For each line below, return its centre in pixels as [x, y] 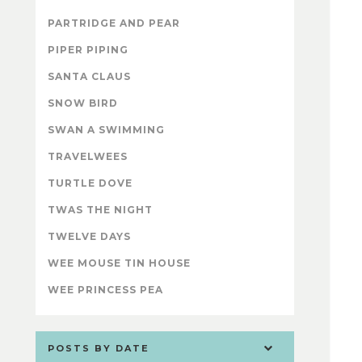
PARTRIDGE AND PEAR [114, 23]
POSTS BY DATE [99, 348]
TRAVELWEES [88, 156]
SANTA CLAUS [89, 76]
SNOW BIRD [83, 103]
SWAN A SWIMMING [106, 129]
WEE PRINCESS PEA [105, 289]
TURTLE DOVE [90, 183]
